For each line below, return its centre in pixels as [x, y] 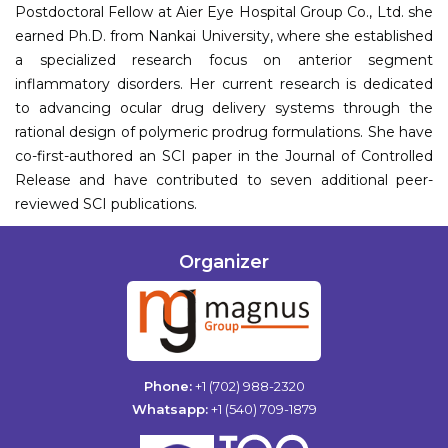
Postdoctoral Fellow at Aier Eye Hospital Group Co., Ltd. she [224, 11]
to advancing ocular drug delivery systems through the [224, 107]
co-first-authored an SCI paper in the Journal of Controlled [224, 155]
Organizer [224, 261]
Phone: [167, 385]
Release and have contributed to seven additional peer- [224, 179]
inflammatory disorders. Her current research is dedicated [224, 83]
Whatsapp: [169, 408]
